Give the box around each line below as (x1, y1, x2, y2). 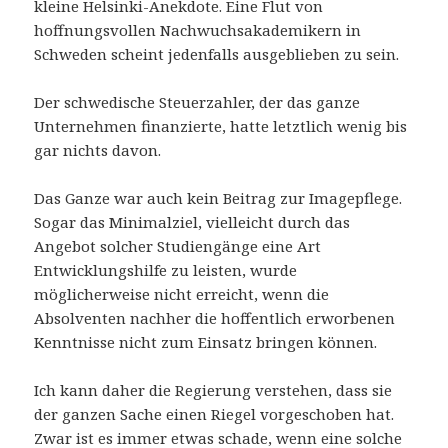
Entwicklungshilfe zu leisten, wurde (34, 259, 298, 280)
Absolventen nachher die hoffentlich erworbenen (34, 307, 396, 328)
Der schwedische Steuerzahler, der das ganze (34, 91, 361, 112)
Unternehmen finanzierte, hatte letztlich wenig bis (34, 115, 408, 136)
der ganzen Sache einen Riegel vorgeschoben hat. (34, 403, 395, 424)
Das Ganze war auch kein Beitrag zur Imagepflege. (34, 187, 403, 208)
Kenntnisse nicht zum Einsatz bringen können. (34, 331, 378, 352)
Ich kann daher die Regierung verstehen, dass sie (34, 379, 393, 400)
